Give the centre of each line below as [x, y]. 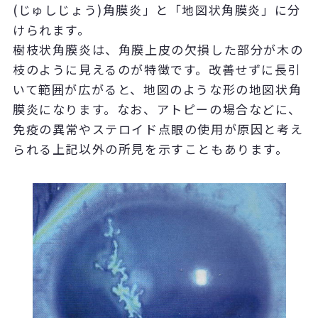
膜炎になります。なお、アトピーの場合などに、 [157, 109]
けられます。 [51, 30]
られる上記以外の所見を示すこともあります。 [150, 149]
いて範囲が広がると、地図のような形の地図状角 [157, 89]
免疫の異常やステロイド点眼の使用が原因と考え [158, 129]
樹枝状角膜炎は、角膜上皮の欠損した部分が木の [158, 50]
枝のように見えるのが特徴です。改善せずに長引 [157, 70]
